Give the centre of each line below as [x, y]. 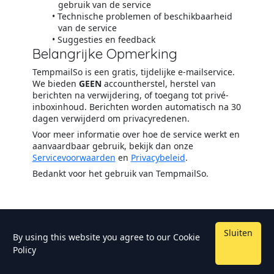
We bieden [55, 84]
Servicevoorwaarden [74, 158]
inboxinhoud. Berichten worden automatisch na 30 [136, 107]
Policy [24, 250]
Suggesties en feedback [107, 40]
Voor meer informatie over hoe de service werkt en [136, 135]
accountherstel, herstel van [158, 84]
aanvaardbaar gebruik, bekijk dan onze [113, 146]
